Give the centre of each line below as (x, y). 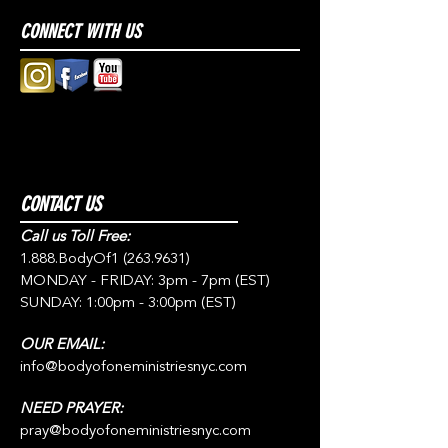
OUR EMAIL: (62, 345)
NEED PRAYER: (71, 409)
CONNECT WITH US (80, 31)
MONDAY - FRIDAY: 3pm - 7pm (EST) (145, 281)
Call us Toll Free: (75, 237)
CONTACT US (60, 204)
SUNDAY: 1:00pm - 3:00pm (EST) (128, 303)
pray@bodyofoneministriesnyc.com (135, 431)
